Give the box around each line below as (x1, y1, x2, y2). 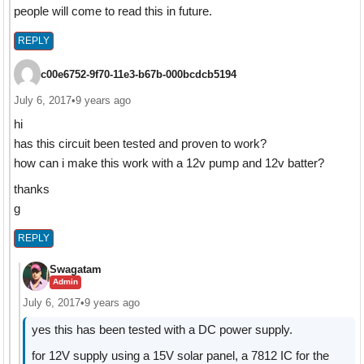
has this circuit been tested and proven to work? (13, 136, 266, 151)
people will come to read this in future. (13, 4, 212, 19)
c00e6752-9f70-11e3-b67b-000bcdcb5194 (40, 67, 236, 80)
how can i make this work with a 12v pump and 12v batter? (13, 156, 324, 171)
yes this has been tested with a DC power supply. (31, 322, 292, 336)
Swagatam (49, 262, 102, 275)
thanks (13, 182, 50, 197)
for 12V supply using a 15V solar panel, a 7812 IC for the (31, 348, 329, 362)
